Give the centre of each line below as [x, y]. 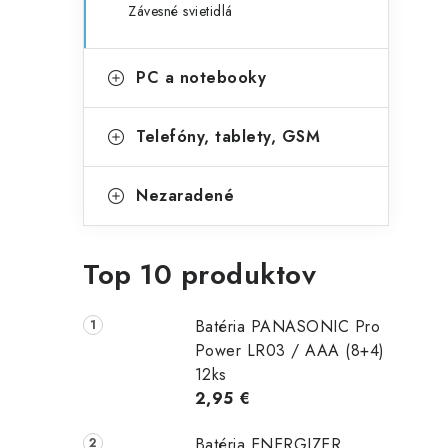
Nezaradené [185, 195]
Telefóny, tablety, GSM [228, 136]
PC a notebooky [201, 77]
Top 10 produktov [199, 274]
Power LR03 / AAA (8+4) [289, 350]
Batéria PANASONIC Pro [287, 326]
